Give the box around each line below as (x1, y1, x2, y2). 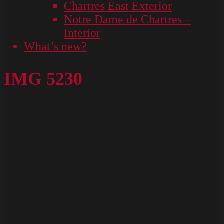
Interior (64, 26, 100, 39)
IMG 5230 (4, 68, 82, 89)
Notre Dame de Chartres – (64, 13, 191, 26)
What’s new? (24, 40, 87, 53)
